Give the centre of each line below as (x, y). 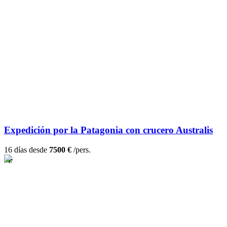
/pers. (81, 150)
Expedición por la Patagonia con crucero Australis (108, 130)
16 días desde (27, 150)
